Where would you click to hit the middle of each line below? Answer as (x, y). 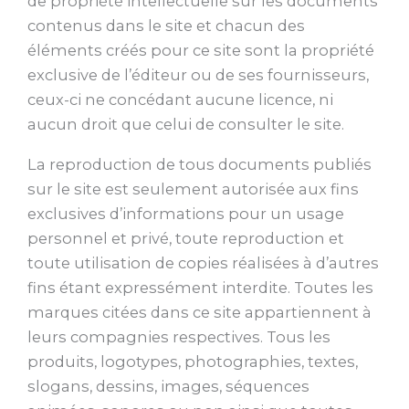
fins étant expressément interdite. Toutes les (200, 287)
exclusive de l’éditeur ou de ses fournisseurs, (198, 75)
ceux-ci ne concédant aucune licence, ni (180, 100)
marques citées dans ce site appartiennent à (199, 312)
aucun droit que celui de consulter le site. (186, 125)
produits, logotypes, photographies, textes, (193, 361)
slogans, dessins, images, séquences (168, 386)
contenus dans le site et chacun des (166, 26)
